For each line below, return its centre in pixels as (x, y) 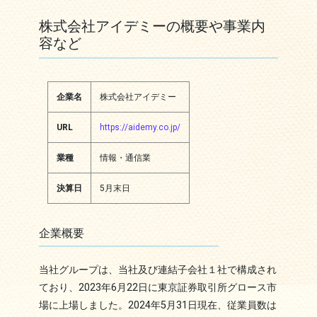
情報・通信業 (125, 158)
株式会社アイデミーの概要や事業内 (152, 27)
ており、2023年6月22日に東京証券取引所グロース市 (157, 288)
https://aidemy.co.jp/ (140, 128)
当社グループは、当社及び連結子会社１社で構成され (157, 270)
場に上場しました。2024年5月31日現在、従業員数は (157, 306)
